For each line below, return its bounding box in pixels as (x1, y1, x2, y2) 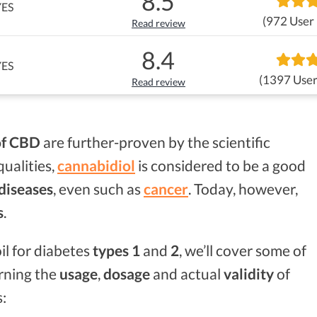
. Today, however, (188, 180, 298, 197)
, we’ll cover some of (179, 241, 306, 259)
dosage (103, 264, 150, 282)
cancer (144, 180, 188, 197)
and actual (150, 264, 224, 282)
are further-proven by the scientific (40, 133, 270, 151)
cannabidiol (57, 156, 135, 174)
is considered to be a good (135, 156, 306, 174)
